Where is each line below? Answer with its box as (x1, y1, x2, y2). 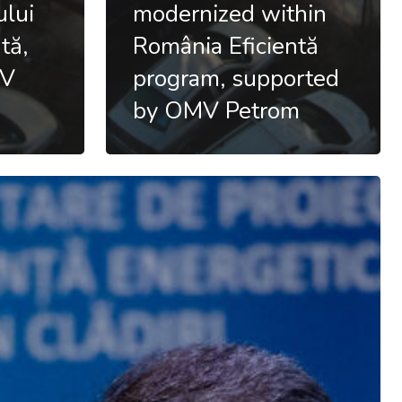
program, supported (133, 62, 339, 94)
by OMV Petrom (133, 94, 300, 127)
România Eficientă (133, 30, 319, 62)
